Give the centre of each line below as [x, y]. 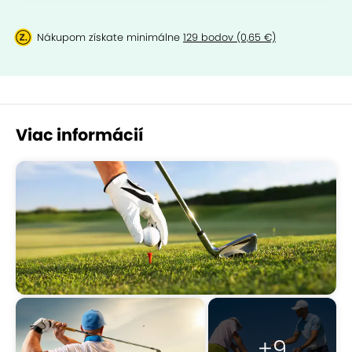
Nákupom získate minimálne [110, 37]
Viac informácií [80, 135]
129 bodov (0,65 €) [229, 37]
